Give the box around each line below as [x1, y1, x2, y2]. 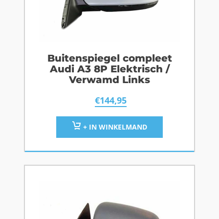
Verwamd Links [69, 74, 150, 86]
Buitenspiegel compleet [47, 52, 172, 65]
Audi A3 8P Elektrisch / [49, 63, 170, 75]
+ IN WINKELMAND [81, 122, 147, 132]
